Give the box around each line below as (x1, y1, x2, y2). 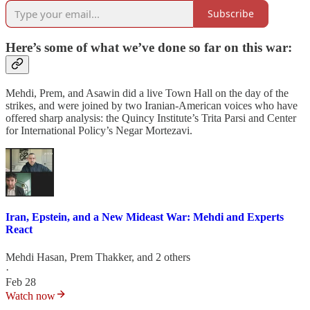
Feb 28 (6, 275, 36, 288)
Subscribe (208, 7, 254, 21)
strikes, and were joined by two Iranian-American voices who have (6, 99, 298, 111)
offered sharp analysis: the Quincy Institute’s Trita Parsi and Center (6, 111, 296, 124)
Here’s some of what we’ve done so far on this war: (6, 40, 292, 55)
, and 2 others (131, 250, 190, 263)
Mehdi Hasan (6, 250, 64, 263)
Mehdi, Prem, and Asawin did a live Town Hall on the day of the (6, 86, 289, 99)
